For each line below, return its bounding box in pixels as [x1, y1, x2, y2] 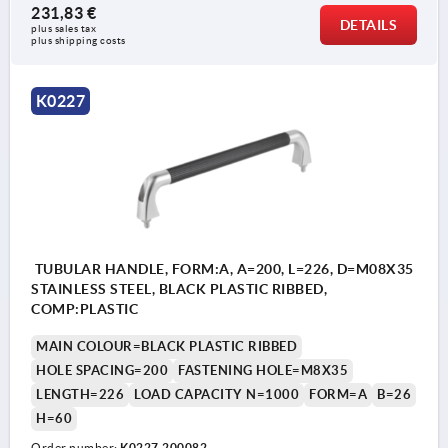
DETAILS [339, 17, 397, 34]
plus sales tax [31, 23, 99, 35]
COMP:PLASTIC [31, 300, 138, 317]
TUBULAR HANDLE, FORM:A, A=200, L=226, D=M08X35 [31, 260, 414, 277]
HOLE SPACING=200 [36, 362, 168, 378]
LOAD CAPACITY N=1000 [134, 386, 299, 402]
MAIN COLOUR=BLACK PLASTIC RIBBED [36, 338, 297, 354]
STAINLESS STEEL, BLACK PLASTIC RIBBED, [31, 280, 327, 297]
